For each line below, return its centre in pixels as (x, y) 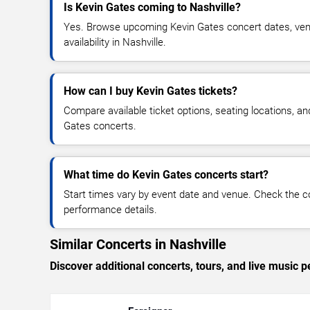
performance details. (110, 209)
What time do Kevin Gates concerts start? (166, 174)
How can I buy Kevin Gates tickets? (151, 91)
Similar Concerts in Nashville (138, 244)
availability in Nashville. (115, 42)
